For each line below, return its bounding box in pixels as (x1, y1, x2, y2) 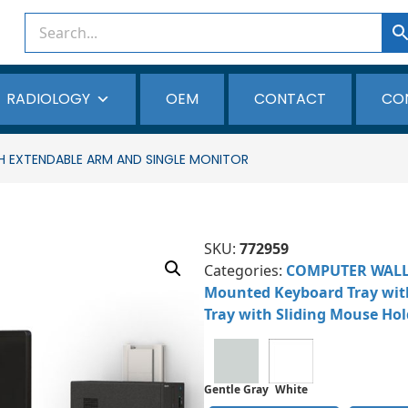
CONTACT (254, 88, 326, 109)
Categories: (204, 260, 286, 280)
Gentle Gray (204, 382, 269, 397)
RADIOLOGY (6, 88, 90, 109)
